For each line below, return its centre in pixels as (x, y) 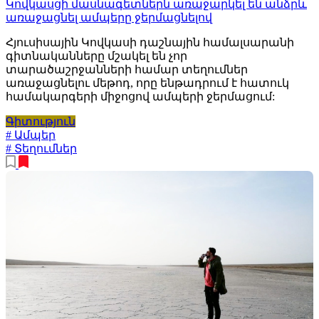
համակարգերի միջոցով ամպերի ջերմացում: (140, 96)
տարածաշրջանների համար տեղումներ (127, 69)
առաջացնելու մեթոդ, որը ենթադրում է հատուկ (147, 83)
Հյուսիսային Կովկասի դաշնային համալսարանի (150, 42)
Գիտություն (41, 121)
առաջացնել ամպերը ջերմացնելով (109, 17)
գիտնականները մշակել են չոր (96, 56)
